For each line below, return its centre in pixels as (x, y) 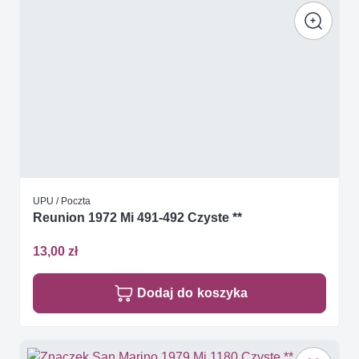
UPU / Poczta (62, 201)
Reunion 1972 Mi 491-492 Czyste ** (137, 218)
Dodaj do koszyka (192, 292)
